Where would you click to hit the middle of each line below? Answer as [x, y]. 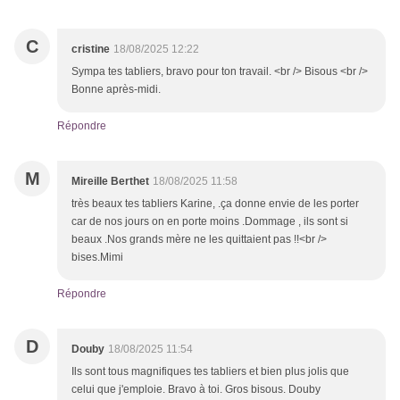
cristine [91, 50]
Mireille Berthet [110, 182]
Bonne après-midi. [116, 90]
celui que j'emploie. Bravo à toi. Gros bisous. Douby [196, 390]
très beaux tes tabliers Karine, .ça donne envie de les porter [215, 204]
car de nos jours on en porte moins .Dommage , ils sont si [210, 222]
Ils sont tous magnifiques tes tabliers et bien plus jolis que [210, 372]
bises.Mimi [97, 258]
